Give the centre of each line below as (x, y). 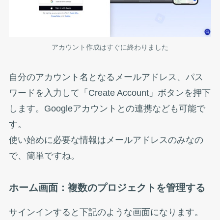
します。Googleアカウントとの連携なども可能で (107, 109)
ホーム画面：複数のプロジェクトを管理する (107, 188)
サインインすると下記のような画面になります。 (106, 212)
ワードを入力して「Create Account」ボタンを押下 (110, 93)
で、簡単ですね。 (44, 156)
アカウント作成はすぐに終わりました (110, 47)
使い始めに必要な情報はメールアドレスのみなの (106, 140)
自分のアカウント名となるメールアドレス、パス (106, 77)
